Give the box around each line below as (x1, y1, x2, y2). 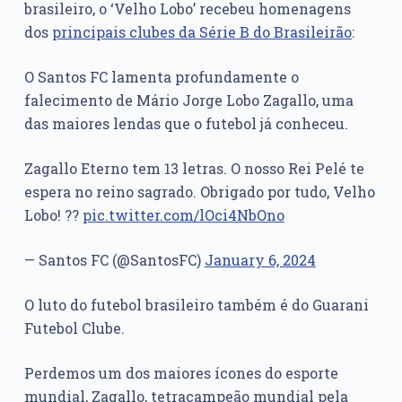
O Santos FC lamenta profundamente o (23, 67, 299, 87)
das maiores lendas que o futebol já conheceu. (23, 114, 348, 134)
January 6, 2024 (204, 250, 316, 270)
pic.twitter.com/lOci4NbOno (82, 205, 284, 225)
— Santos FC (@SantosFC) (23, 250, 205, 270)
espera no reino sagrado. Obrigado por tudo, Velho (23, 182, 375, 202)
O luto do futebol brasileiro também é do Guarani (23, 295, 369, 315)
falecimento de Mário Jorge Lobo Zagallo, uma (23, 91, 354, 110)
